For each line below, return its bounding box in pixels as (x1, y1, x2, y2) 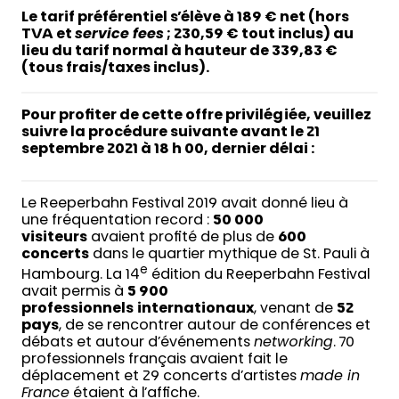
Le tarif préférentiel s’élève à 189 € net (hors (21, 10, 349, 25)
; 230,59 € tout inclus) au (164, 27, 354, 42)
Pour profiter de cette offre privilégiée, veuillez (21, 108, 371, 123)
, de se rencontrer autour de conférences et (59, 319, 370, 334)
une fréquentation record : (21, 213, 213, 228)
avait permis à (21, 285, 127, 300)
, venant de (254, 302, 337, 317)
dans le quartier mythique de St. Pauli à (89, 247, 370, 262)
